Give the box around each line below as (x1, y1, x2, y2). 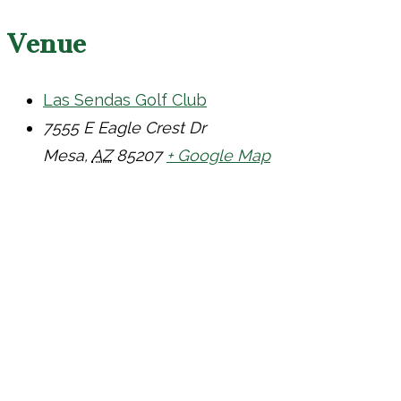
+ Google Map (166, 145, 270, 165)
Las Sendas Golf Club (43, 90, 207, 109)
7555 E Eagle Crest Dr (43, 117, 206, 137)
